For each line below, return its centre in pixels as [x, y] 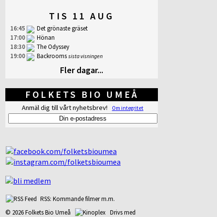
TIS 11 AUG [82, 16]
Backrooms [52, 56]
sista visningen [85, 56]
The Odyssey [53, 47]
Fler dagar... [82, 70]
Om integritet [128, 108]
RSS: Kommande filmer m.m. [76, 199]
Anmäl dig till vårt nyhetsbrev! [67, 108]
